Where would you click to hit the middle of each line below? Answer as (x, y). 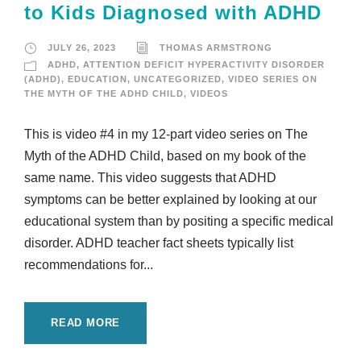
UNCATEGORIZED (178, 79)
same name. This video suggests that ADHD (150, 178)
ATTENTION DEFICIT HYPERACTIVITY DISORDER (204, 65)
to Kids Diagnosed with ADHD (173, 13)
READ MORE (86, 323)
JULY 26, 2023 (82, 48)
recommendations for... (89, 265)
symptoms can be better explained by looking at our (170, 200)
